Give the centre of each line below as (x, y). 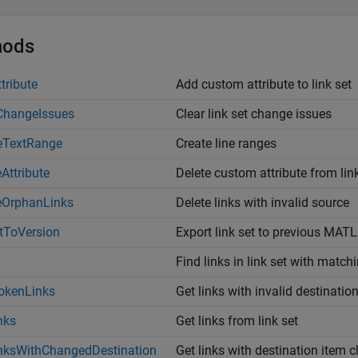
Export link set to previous (250, 232)
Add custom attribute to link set (264, 84)
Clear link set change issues (254, 114)
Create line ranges (226, 143)
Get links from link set (237, 321)
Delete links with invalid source (263, 203)
